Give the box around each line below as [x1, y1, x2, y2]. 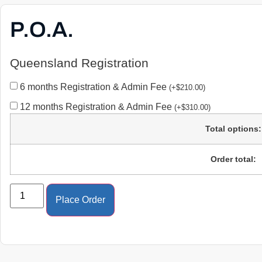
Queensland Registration [9, 56, 149, 70]
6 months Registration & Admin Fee [19, 82, 169, 92]
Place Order [56, 195, 106, 205]
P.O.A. [9, 18, 74, 42]
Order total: [210, 154, 256, 164]
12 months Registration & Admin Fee [19, 102, 174, 112]
